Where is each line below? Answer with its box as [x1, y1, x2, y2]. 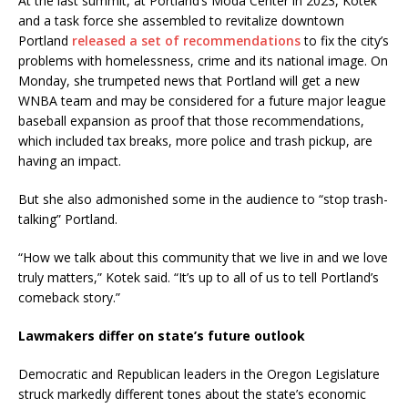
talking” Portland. [18, 210, 121, 228]
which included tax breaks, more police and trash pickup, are [18, 132, 372, 149]
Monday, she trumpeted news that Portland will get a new [18, 72, 360, 89]
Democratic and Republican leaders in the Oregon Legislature [18, 365, 380, 382]
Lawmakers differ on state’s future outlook [18, 327, 305, 344]
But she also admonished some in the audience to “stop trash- [18, 190, 388, 208]
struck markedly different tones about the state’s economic [18, 385, 366, 403]
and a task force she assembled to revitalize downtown [18, 12, 344, 29]
